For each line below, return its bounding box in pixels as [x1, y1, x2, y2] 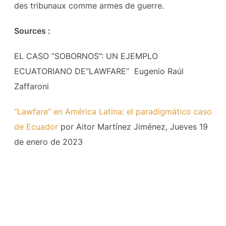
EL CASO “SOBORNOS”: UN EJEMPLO [14, 50, 158, 61]
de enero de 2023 [14, 136, 83, 147]
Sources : [14, 25, 52, 36]
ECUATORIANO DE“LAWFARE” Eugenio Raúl [14, 66, 184, 76]
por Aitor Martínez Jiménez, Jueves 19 [58, 121, 208, 132]
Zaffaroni [14, 81, 49, 91]
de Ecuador [14, 121, 58, 132]
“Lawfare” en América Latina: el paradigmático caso [14, 106, 212, 117]
